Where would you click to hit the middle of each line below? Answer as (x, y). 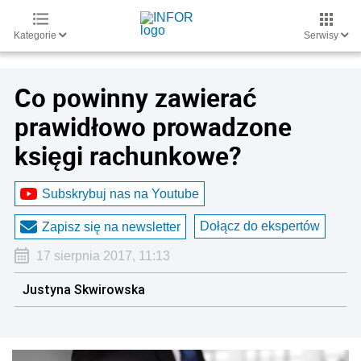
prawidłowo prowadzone (153, 127)
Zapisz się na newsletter (111, 226)
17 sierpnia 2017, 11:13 (103, 256)
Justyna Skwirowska (84, 289)
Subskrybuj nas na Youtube (120, 193)
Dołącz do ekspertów (260, 226)
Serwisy (322, 35)
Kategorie (36, 35)
